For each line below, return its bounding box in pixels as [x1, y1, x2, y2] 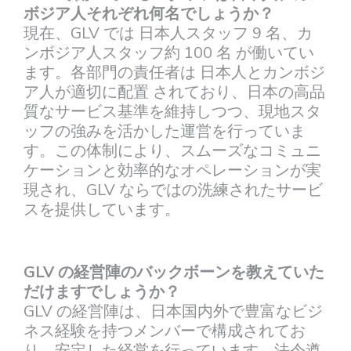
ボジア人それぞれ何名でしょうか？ [24, 2, 274, 24]
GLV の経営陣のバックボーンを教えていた [24, 261, 324, 283]
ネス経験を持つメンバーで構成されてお [24, 320, 306, 342]
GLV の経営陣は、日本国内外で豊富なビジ [24, 300, 323, 322]
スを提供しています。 [24, 198, 180, 220]
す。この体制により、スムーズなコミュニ [24, 139, 321, 161]
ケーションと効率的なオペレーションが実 [24, 159, 321, 181]
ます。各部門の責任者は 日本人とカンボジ [24, 61, 325, 83]
